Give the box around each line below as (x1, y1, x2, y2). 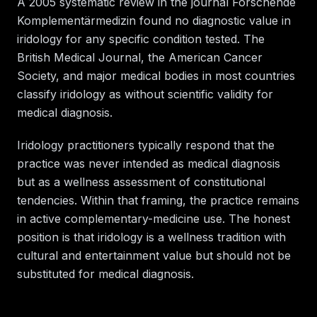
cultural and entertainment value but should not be (17, 248, 291, 263)
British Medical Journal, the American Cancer (17, 50, 263, 64)
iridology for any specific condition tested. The (17, 31, 265, 46)
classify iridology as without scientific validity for (17, 86, 273, 101)
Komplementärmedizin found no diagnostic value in (17, 13, 291, 28)
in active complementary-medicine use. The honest (17, 211, 290, 226)
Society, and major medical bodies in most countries (17, 68, 295, 83)
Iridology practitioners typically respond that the (17, 137, 275, 152)
